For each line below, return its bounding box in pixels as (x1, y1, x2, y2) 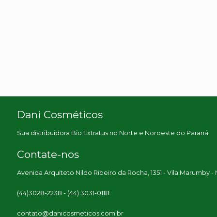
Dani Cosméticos (17, 108, 103, 121)
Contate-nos (17, 148, 79, 160)
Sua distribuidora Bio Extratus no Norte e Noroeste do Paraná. (17, 129, 210, 137)
